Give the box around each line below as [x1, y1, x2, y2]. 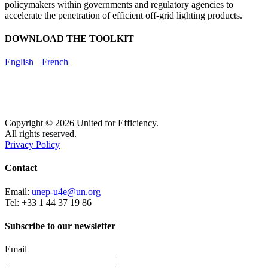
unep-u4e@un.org [32, 186, 100, 197]
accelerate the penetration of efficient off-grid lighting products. [5, 10, 242, 20]
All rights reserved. [5, 129, 77, 139]
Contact [5, 163, 37, 173]
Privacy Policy [5, 139, 60, 150]
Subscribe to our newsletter [5, 221, 115, 232]
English [5, 57, 33, 68]
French [42, 57, 68, 68]
